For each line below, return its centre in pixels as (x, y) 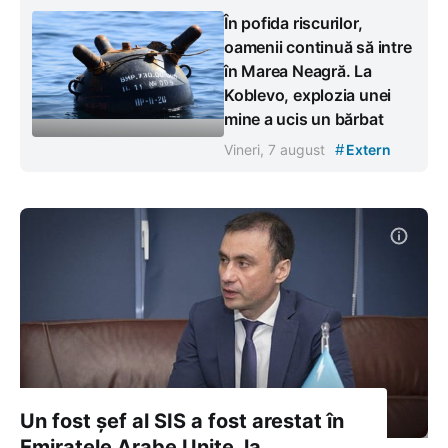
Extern (367, 149)
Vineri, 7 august (276, 149)
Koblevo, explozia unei (308, 94)
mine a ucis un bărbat (304, 118)
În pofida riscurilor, (293, 22)
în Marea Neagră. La (298, 70)
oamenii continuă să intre (318, 46)
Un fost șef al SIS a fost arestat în (182, 420)
